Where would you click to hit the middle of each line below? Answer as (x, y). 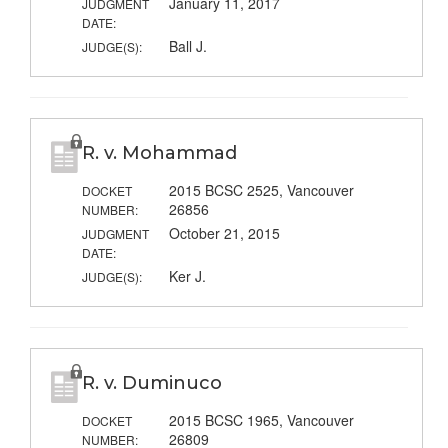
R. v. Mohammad (159, 153)
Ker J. (187, 276)
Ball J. (187, 46)
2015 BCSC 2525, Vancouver (261, 190)
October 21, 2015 (224, 233)
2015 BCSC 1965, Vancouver (261, 420)
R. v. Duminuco (151, 383)
